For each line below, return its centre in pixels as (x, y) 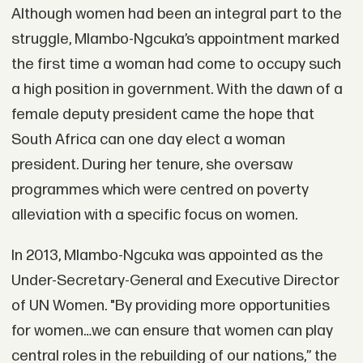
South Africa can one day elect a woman (148, 140)
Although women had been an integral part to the (176, 15)
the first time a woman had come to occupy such (176, 65)
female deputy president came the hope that (162, 115)
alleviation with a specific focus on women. (154, 216)
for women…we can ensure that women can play (172, 331)
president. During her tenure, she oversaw (152, 165)
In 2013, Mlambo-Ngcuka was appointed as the (167, 256)
